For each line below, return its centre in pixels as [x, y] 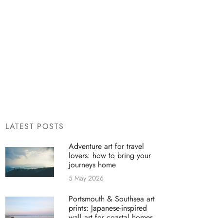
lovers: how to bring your [110, 155]
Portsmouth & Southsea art [112, 199]
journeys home [92, 164]
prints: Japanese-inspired [108, 208]
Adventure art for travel [106, 146]
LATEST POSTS [35, 127]
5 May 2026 [86, 178]
